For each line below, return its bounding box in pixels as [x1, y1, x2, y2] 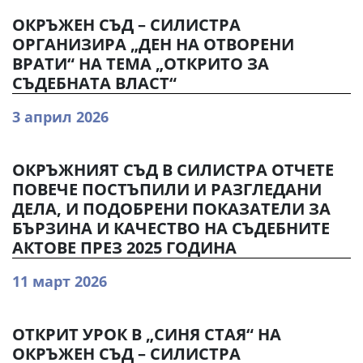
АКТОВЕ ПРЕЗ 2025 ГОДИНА [12, 237, 237, 258]
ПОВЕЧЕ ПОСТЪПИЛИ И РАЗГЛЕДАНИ [12, 178, 322, 200]
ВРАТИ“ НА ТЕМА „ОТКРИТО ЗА [12, 53, 269, 75]
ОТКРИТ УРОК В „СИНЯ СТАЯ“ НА [12, 323, 281, 345]
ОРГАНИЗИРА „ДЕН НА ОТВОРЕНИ [12, 33, 294, 55]
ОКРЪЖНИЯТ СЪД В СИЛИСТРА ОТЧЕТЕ [12, 159, 334, 181]
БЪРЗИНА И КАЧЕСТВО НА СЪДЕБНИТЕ [12, 217, 330, 239]
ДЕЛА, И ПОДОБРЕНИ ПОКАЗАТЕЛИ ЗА [12, 198, 331, 220]
